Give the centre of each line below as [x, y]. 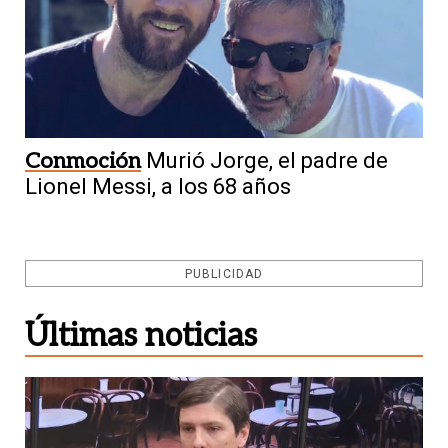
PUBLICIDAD [224, 273]
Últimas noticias [141, 335]
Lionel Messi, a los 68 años [158, 187]
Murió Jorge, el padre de [267, 161]
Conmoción [83, 161]
